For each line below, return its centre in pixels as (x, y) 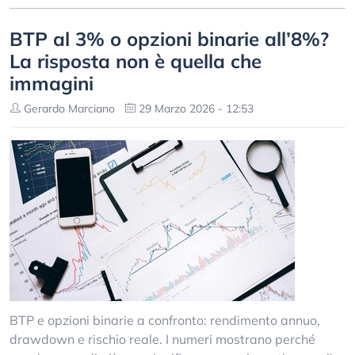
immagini (52, 83)
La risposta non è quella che (136, 61)
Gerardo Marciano (68, 109)
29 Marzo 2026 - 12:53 (195, 109)
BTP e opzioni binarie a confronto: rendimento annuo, (165, 320)
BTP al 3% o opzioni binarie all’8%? (169, 39)
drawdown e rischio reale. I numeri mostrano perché (162, 339)
